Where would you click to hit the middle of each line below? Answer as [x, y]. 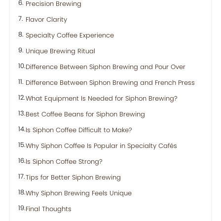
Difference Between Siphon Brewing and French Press [110, 83]
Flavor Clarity [46, 19]
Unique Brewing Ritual [60, 51]
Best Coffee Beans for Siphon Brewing [85, 114]
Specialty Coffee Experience [70, 35]
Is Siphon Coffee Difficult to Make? [79, 130]
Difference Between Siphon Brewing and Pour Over [106, 67]
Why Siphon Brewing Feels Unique [79, 193]
